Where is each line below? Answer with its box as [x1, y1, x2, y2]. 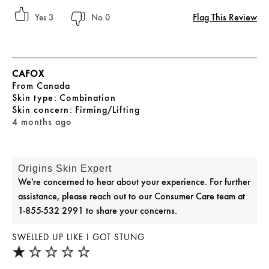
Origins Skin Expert [18, 163, 112, 174]
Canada [37, 80, 70, 92]
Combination [59, 92, 116, 104]
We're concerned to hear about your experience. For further [18, 176, 250, 188]
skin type [17, 92, 56, 104]
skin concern [17, 104, 72, 116]
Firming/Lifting [75, 104, 140, 116]
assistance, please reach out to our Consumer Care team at [18, 190, 245, 202]
